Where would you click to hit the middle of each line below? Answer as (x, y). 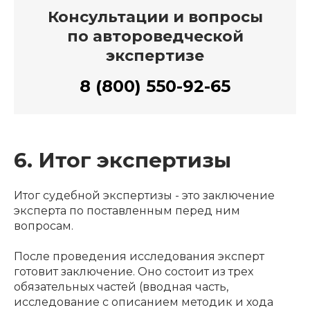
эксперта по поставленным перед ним (127, 211)
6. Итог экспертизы (122, 160)
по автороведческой (155, 36)
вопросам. (44, 226)
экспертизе (155, 55)
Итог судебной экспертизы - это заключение (144, 196)
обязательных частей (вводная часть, (121, 287)
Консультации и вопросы (155, 17)
